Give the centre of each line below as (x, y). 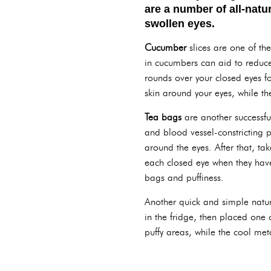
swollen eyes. (180, 24)
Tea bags (163, 117)
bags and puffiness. (184, 178)
